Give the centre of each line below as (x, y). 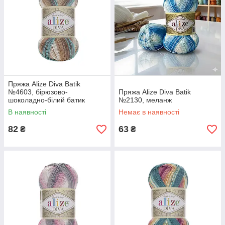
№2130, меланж (145, 100)
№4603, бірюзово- (38, 92)
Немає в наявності (149, 112)
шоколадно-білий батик (46, 100)
